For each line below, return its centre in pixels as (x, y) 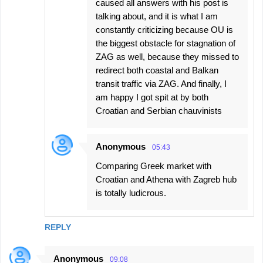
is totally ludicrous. (131, 193)
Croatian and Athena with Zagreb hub (166, 180)
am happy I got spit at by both (152, 97)
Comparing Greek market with (154, 166)
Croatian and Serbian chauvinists (159, 111)
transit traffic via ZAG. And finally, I (161, 84)
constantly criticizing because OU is (164, 30)
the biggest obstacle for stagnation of (166, 43)
